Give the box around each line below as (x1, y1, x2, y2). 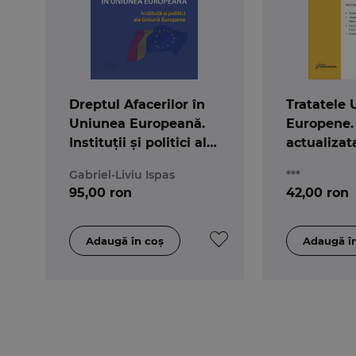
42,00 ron (285, 184, 349, 200)
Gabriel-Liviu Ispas (68, 167, 175, 182)
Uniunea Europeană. (68, 115, 205, 131)
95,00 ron (68, 184, 132, 200)
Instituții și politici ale (68, 134, 215, 150)
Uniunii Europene (68, 153, 186, 169)
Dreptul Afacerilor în (68, 96, 205, 112)
